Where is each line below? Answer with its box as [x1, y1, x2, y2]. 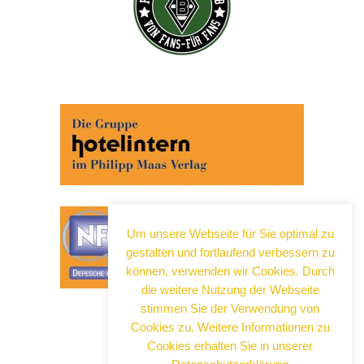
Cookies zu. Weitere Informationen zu [130, 319, 330, 334]
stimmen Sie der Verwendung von [141, 301, 319, 315]
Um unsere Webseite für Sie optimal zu [126, 226, 334, 240]
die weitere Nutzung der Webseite [141, 282, 319, 297]
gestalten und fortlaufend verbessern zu [125, 245, 335, 259]
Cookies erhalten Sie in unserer [147, 338, 313, 353]
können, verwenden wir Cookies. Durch [125, 263, 335, 278]
